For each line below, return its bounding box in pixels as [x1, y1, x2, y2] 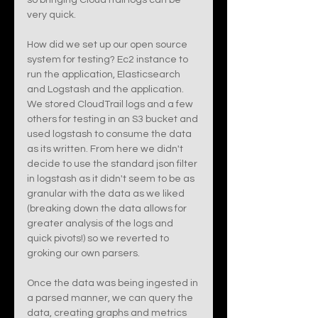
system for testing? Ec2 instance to [27, 55, 190, 65]
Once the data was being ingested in [27, 278, 200, 288]
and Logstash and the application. [27, 84, 186, 94]
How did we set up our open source [27, 40, 190, 50]
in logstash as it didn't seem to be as [27, 174, 197, 184]
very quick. [27, 10, 78, 20]
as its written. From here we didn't [27, 144, 185, 154]
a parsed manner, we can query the [27, 293, 195, 303]
